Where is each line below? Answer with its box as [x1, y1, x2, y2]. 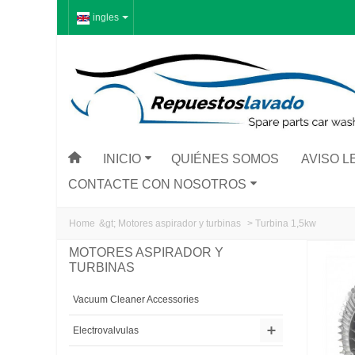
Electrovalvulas [73, 325, 139, 337]
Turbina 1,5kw [255, 218, 316, 230]
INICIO [102, 152, 141, 166]
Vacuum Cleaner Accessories [73, 294, 199, 306]
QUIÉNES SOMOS [170, 152, 279, 166]
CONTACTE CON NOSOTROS [68, 177, 246, 192]
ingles [93, 12, 119, 23]
